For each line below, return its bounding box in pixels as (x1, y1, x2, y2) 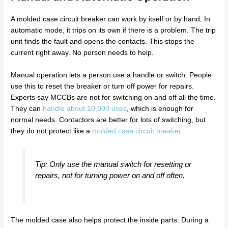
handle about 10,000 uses (43, 105, 127, 113)
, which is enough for (127, 105, 194, 113)
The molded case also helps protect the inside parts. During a (11, 216, 209, 224)
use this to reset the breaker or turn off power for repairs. (11, 82, 194, 91)
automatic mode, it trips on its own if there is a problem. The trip (11, 26, 216, 35)
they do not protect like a (11, 127, 93, 135)
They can (11, 105, 43, 113)
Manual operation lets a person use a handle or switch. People (11, 71, 212, 79)
